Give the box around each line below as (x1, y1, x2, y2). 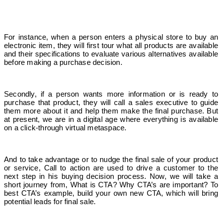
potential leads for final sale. (4, 197, 96, 206)
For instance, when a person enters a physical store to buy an (4, 32, 218, 41)
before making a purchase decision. (4, 57, 122, 66)
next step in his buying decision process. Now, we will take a (4, 171, 218, 180)
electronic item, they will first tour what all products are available (4, 41, 218, 50)
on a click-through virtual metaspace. (4, 123, 127, 132)
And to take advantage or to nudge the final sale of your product (4, 155, 218, 164)
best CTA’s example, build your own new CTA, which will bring (4, 188, 218, 197)
